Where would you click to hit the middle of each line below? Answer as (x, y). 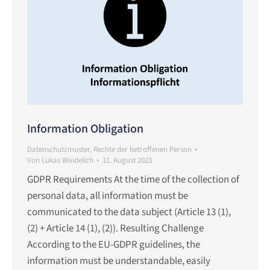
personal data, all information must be (108, 196)
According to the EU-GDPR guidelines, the (114, 245)
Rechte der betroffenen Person (143, 150)
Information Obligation (85, 129)
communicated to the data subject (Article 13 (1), (129, 212)
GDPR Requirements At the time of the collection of (133, 180)
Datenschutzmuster (58, 150)
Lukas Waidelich (67, 161)
